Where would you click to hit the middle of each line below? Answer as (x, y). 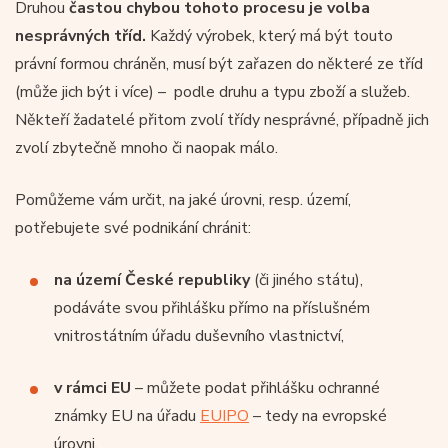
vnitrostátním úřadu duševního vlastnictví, (199, 336)
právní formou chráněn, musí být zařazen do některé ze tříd (219, 64)
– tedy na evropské (318, 416)
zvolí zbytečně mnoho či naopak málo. (146, 148)
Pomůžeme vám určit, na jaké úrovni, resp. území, (183, 200)
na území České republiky (152, 280)
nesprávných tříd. (80, 36)
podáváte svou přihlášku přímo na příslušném (212, 308)
